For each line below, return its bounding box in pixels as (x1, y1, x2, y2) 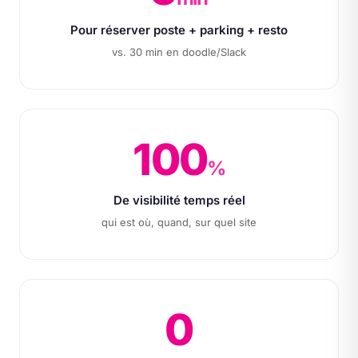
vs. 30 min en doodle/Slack (112, 46, 246, 58)
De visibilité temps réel (113, 193, 245, 208)
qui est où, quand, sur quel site (101, 216, 257, 229)
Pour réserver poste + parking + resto (70, 22, 288, 38)
